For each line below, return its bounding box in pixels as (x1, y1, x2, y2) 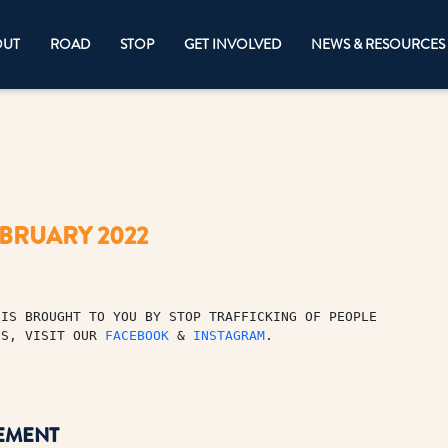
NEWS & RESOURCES (311, 33, 445, 54)
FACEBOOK (104, 327, 169, 343)
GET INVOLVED (184, 33, 281, 54)
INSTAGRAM (192, 327, 265, 343)
